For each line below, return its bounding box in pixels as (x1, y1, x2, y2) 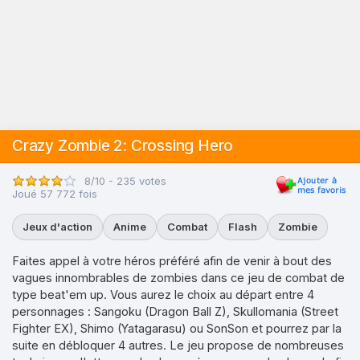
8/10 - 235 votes (84, 174, 166, 187)
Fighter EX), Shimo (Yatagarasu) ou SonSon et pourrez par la (12, 321, 342, 335)
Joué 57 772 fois (12, 187, 97, 200)
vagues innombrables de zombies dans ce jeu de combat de (12, 271, 345, 284)
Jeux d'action (22, 220, 92, 233)
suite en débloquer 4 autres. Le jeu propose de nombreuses (12, 338, 344, 352)
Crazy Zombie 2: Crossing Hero (12, 137, 234, 155)
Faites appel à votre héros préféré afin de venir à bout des (12, 254, 332, 268)
